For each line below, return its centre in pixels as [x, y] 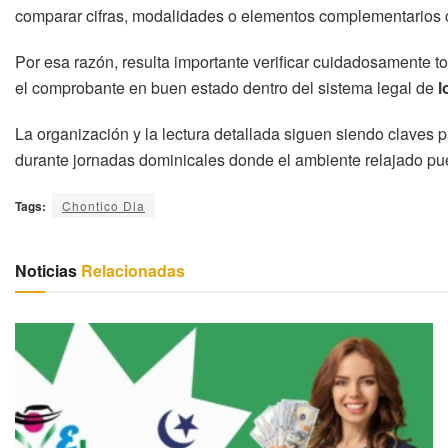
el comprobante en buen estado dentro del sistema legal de [226, 87]
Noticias [46, 270]
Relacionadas [131, 270]
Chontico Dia [103, 205]
